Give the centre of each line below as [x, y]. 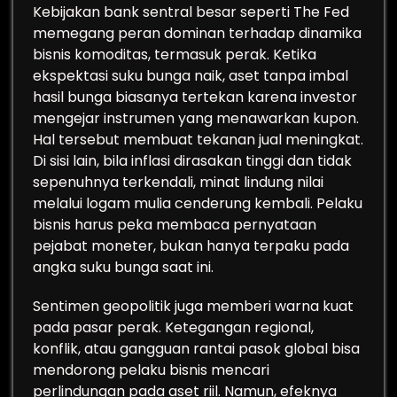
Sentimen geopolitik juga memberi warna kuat [193, 306]
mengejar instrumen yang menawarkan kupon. [196, 118]
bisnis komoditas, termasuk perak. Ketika [175, 54]
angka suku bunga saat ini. [123, 267]
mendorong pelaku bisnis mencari [151, 370]
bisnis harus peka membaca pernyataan [175, 225]
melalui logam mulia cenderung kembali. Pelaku [198, 203]
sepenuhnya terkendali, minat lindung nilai [178, 182]
